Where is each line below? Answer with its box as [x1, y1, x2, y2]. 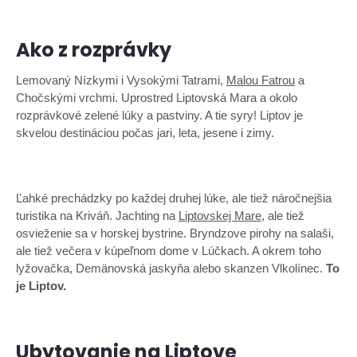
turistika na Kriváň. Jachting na [16, 209, 178, 222]
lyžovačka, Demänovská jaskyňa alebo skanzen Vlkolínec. [16, 261, 326, 275]
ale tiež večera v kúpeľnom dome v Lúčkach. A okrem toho [16, 244, 321, 257]
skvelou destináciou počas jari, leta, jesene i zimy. [16, 126, 274, 139]
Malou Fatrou [226, 73, 295, 87]
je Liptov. [16, 279, 66, 292]
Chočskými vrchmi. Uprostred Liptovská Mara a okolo [16, 91, 297, 104]
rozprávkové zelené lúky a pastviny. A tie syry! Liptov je [16, 108, 303, 122]
